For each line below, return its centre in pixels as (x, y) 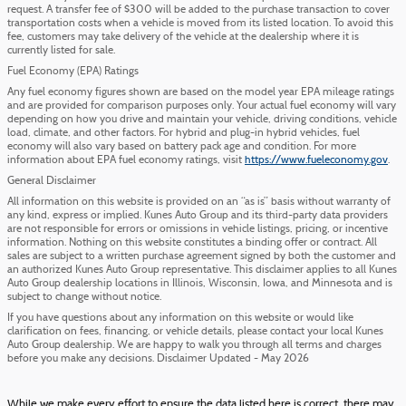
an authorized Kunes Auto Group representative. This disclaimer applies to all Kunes (202, 270)
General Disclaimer (52, 181)
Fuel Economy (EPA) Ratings (73, 71)
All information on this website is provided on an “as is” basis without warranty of (199, 202)
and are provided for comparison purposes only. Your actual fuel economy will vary (202, 106)
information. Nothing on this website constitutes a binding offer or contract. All (192, 242)
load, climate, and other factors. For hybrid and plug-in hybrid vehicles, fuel (184, 133)
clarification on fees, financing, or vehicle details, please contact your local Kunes (195, 331)
